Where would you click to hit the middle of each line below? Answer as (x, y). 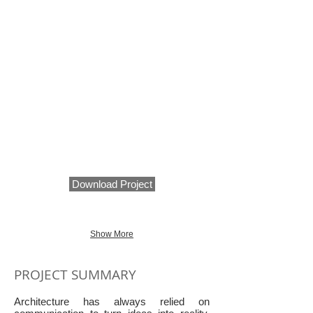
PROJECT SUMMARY (75, 275)
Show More (112, 234)
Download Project (112, 184)
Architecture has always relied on (112, 301)
